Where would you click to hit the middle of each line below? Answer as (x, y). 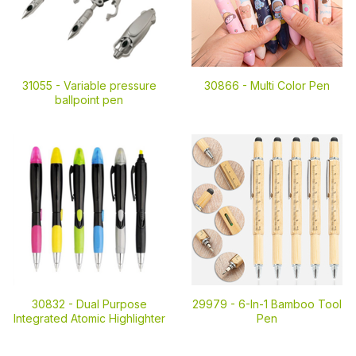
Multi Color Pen (290, 85)
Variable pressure (110, 85)
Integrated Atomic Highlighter (89, 318)
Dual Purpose (111, 304)
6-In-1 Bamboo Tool (290, 304)
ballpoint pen (89, 100)
